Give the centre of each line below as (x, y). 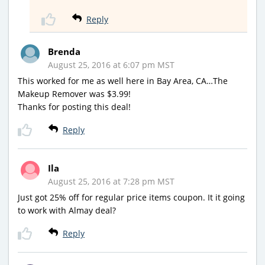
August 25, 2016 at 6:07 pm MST (111, 65)
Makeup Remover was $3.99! (74, 94)
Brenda (64, 52)
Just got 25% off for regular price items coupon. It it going (131, 198)
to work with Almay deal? (67, 211)
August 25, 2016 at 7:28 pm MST (111, 182)
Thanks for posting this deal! (74, 107)
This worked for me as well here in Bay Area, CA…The (123, 81)
